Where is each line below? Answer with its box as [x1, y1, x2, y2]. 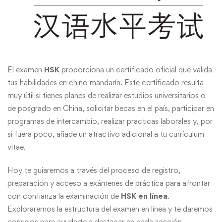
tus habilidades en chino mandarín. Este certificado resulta [7, 78, 204, 88]
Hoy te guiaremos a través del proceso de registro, [7, 166, 180, 175]
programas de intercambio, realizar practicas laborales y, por [7, 116, 213, 126]
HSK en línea [121, 191, 167, 201]
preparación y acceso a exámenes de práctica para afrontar [7, 178, 210, 188]
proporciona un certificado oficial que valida [59, 65, 212, 75]
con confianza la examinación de [7, 191, 121, 201]
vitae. [7, 142, 26, 152]
